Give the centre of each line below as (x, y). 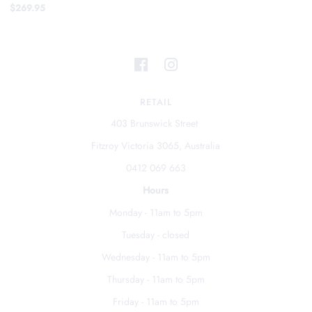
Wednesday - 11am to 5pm (156, 257)
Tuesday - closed (156, 235)
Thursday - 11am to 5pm (156, 280)
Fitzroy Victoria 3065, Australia (156, 146)
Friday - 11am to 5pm (156, 302)
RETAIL (156, 102)
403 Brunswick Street (156, 124)
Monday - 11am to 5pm (156, 213)
